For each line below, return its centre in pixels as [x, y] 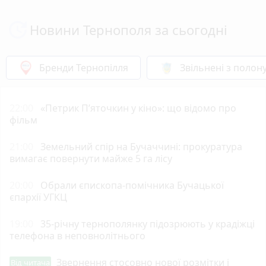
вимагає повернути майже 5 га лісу [91, 158]
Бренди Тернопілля [84, 67]
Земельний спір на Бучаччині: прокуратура [141, 146]
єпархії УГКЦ [38, 197]
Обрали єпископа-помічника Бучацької [132, 185]
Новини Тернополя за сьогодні [129, 29]
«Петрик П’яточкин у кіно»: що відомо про [138, 108]
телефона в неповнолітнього [77, 235]
